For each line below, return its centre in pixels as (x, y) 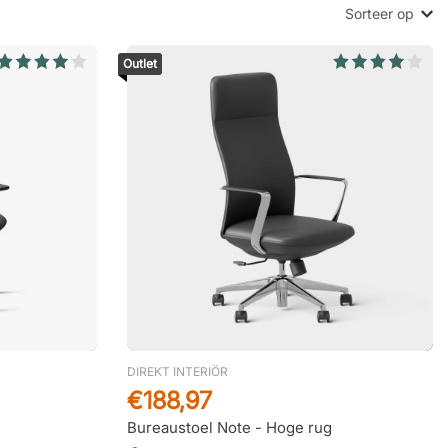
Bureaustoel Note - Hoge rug (229, 427)
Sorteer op (381, 13)
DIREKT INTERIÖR (177, 371)
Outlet (140, 63)
